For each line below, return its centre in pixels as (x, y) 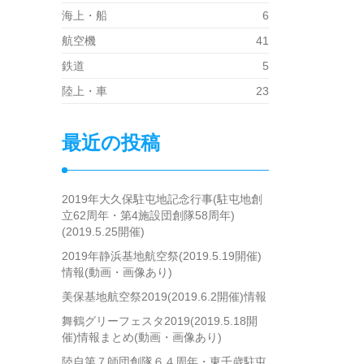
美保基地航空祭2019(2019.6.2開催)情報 (164, 297)
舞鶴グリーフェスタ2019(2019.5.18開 (160, 321)
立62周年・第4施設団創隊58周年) (148, 216)
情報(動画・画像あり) (117, 273)
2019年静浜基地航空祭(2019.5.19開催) (162, 256)
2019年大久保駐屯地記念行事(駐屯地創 (162, 199)
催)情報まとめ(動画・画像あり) (142, 338)
